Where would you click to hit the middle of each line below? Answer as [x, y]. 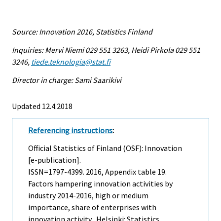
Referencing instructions [70, 130]
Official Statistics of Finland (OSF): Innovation [105, 148]
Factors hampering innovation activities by [100, 184]
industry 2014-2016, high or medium [88, 196]
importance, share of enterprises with [92, 207]
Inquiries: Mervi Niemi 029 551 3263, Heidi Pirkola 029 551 [106, 50]
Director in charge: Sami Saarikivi [67, 80]
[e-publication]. [55, 160]
